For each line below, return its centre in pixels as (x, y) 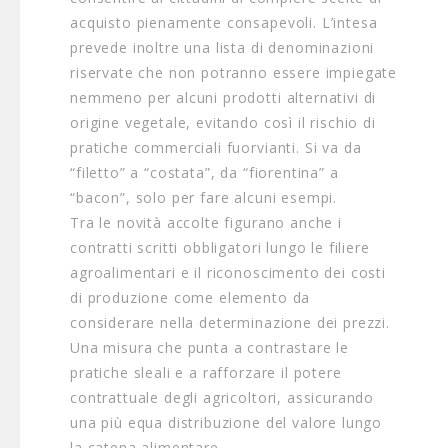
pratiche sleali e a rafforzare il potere (206, 372)
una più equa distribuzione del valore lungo (226, 422)
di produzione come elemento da (190, 297)
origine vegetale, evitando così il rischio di (223, 122)
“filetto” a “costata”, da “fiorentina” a (204, 172)
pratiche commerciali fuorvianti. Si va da (216, 147)
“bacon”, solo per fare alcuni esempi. (204, 197)
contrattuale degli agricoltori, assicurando (222, 397)
